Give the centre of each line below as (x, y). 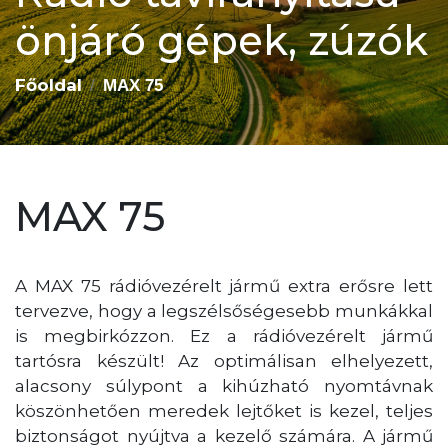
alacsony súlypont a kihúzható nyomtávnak (224, 385)
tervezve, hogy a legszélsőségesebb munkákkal (224, 310)
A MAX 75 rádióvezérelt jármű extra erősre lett (224, 285)
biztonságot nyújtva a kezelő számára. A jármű (224, 435)
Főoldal (48, 84)
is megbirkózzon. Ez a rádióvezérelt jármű (224, 335)
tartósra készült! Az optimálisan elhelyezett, (224, 360)
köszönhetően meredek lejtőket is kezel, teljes (224, 410)
